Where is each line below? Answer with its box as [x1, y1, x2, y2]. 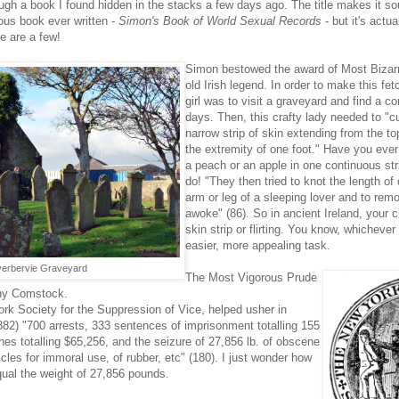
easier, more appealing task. [185, 239, 330, 253]
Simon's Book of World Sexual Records [118, 14, 322, 28]
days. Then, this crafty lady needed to [185, 110, 381, 125]
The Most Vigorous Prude [185, 271, 317, 285]
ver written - [54, 14, 118, 28]
